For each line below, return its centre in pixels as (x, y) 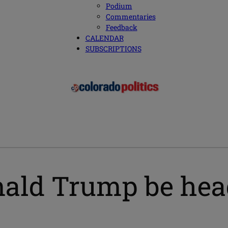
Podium (119, 6)
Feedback (121, 27)
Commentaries (131, 17)
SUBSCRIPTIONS (113, 49)
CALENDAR (104, 38)
